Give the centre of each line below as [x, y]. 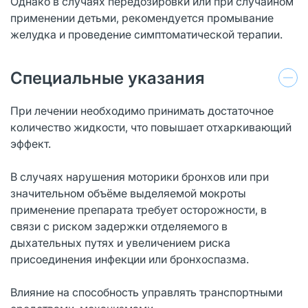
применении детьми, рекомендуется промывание [142, 18]
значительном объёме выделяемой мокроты [128, 193]
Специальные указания [108, 78]
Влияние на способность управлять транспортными [146, 292]
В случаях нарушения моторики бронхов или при [140, 176]
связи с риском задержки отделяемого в [119, 226]
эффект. [31, 143]
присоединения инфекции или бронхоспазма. [130, 259]
